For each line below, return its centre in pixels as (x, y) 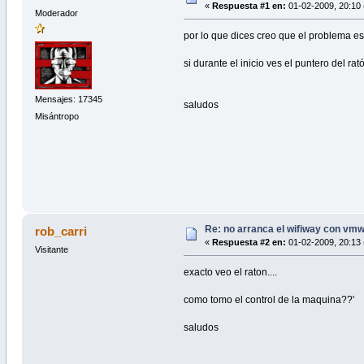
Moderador (56, 13)
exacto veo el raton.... (231, 273)
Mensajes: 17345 (68, 99)
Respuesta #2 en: (249, 243)
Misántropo (56, 116)
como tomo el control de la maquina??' (269, 300)
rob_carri (61, 232)
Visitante (51, 250)
